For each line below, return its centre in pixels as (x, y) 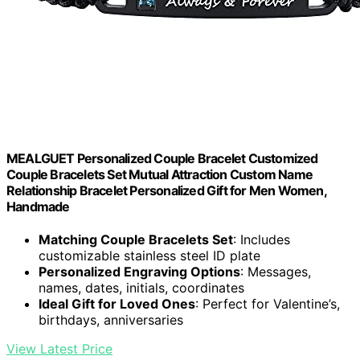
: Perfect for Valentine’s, (268, 304)
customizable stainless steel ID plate (149, 256)
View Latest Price (59, 349)
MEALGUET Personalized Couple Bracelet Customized (162, 158)
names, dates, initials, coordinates (141, 288)
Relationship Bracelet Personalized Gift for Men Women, (166, 190)
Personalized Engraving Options (139, 272)
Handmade (38, 206)
